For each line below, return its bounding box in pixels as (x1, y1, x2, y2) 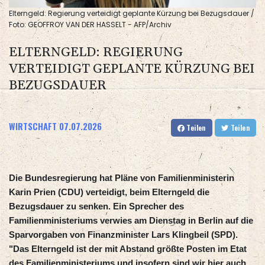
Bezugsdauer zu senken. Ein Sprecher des (9, 201, 184, 212)
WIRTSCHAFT (9, 119, 57, 133)
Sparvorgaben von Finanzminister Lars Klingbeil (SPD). (9, 230, 238, 240)
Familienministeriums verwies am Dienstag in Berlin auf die (9, 215, 253, 226)
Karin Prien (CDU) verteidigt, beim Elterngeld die (9, 187, 209, 198)
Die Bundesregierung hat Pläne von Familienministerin (9, 173, 234, 183)
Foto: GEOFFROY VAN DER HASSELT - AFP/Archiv (9, 20, 172, 30)
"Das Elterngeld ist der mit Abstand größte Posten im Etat (9, 244, 247, 254)
